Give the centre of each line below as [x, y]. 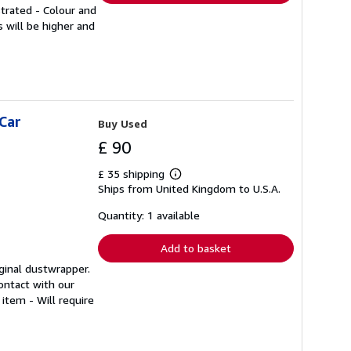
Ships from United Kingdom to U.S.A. [189, 188]
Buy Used [123, 123]
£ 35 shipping [133, 174]
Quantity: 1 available [149, 215]
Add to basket [196, 248]
